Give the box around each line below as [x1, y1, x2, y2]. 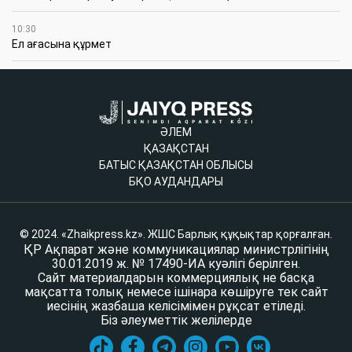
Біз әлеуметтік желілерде [100, 312, 252, 328]
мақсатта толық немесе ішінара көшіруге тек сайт [24, 284, 328, 299]
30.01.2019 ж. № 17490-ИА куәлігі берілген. [52, 255, 300, 271]
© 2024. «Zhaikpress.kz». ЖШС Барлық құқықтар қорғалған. [20, 227, 332, 240]
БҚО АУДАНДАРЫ [129, 174, 223, 188]
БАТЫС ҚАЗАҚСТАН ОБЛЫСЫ [99, 158, 253, 171]
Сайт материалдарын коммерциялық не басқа [38, 269, 314, 285]
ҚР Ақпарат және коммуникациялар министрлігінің [23, 241, 329, 257]
